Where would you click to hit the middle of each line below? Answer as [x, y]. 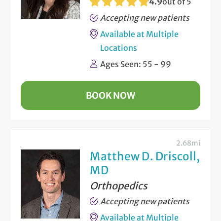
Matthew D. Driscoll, [145, 156]
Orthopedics [119, 185]
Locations [119, 48]
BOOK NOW [110, 95]
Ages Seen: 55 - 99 [136, 64]
